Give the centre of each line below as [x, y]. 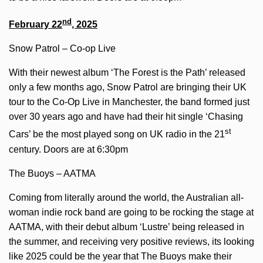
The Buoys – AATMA [52, 173]
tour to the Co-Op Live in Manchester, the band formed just [129, 102]
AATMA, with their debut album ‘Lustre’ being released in [127, 227]
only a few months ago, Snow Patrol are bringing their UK [128, 87]
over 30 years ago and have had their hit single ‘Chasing [126, 117]
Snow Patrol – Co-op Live [62, 49]
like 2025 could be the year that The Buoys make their [120, 256]
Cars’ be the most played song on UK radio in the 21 [117, 134]
